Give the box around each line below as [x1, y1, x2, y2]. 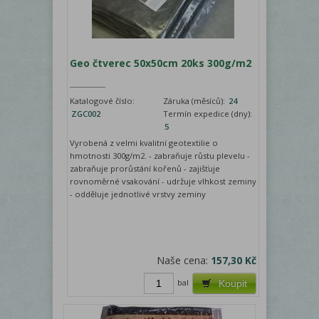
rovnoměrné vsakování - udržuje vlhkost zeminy [70, 175, 257, 187]
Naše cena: [157, 253, 211, 267]
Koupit [219, 277, 248, 289]
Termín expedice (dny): [163, 108, 253, 119]
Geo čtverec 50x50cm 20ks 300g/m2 [70, 56, 252, 70]
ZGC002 [71, 108, 101, 119]
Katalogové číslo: [70, 95, 135, 106]
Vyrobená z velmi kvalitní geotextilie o [70, 137, 219, 148]
